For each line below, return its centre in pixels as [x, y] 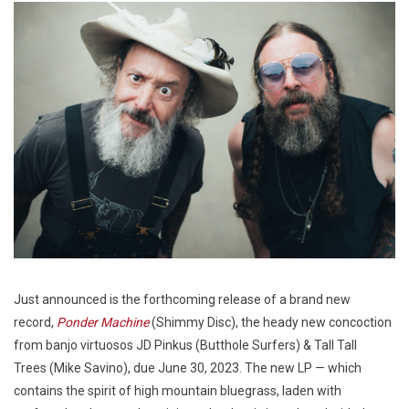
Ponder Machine [103, 322]
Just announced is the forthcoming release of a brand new [182, 299]
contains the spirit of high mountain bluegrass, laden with [178, 390]
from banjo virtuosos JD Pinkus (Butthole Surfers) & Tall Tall [185, 345]
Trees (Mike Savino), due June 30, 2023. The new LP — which [188, 367]
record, [35, 322]
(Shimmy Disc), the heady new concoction [270, 322]
